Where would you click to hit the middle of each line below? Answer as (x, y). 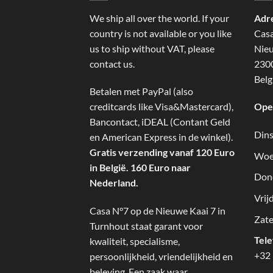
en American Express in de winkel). (161, 137)
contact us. (112, 63)
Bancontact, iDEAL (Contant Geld (160, 122)
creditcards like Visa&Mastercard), (161, 107)
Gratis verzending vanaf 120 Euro (162, 152)
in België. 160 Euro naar (140, 168)
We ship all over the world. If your (159, 18)
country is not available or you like (161, 33)
